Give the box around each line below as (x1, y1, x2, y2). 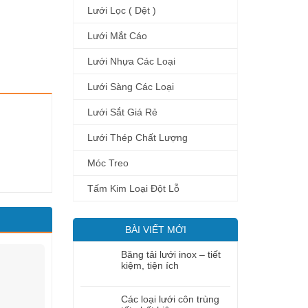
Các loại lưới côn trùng (121, 294, 219, 305)
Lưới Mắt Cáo (87, 30, 147, 41)
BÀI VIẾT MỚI (124, 224, 186, 235)
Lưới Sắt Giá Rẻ (87, 107, 157, 118)
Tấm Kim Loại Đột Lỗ (87, 183, 179, 194)
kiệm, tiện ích (121, 260, 179, 271)
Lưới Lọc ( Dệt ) (87, 5, 156, 16)
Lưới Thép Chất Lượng (87, 132, 188, 143)
